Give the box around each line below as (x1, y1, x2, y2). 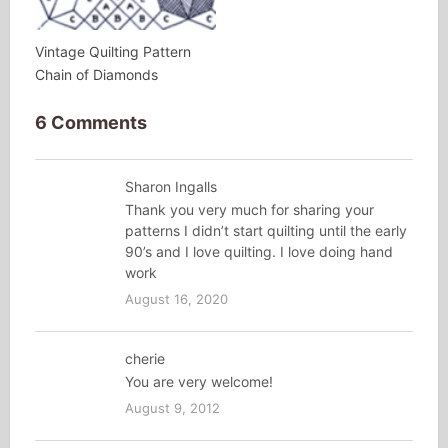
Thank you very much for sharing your (124, 201, 374, 219)
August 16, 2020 (124, 291, 228, 308)
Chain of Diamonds (34, 66, 158, 84)
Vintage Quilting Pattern (34, 43, 191, 61)
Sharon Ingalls (124, 178, 217, 196)
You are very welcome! (124, 373, 273, 391)
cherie (124, 350, 165, 368)
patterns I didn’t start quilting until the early (124, 222, 407, 240)
